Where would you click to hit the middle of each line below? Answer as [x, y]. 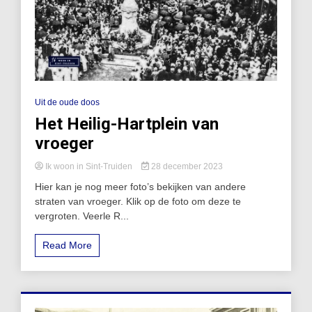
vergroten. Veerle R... [82, 216]
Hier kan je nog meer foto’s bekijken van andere [140, 186]
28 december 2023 [186, 166]
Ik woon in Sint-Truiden [89, 166]
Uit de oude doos [67, 102]
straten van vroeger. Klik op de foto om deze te [138, 201]
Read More [67, 245]
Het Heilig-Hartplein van [127, 124]
